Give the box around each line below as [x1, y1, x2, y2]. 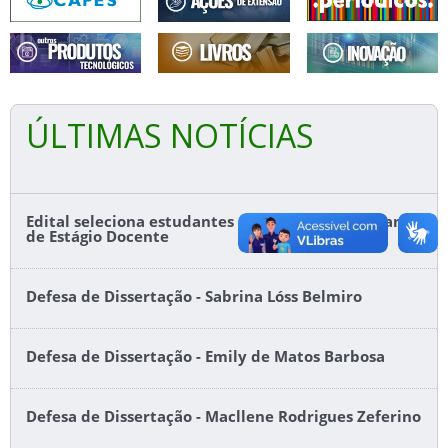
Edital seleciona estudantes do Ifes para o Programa [26, 210, 417, 232]
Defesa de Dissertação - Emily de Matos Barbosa [26, 345, 385, 367]
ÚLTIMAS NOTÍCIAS [26, 113, 314, 157]
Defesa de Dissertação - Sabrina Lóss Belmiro [26, 285, 362, 307]
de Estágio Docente [26, 225, 169, 247]
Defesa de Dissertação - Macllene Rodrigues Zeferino [26, 405, 421, 427]
